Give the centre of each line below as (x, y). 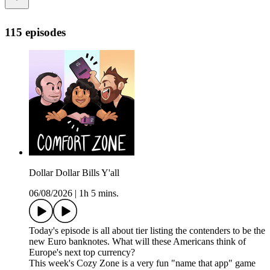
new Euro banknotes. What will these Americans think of (137, 242)
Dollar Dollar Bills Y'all (74, 173)
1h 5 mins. (99, 193)
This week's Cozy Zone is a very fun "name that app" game (142, 263)
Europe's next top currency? (82, 253)
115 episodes (35, 32)
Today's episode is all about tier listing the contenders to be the (147, 231)
